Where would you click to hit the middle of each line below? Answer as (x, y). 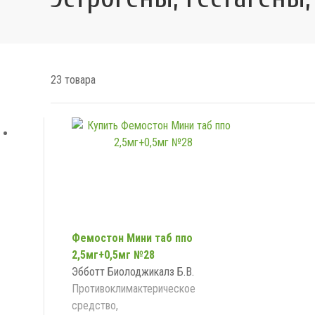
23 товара (73, 80)
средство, (95, 306)
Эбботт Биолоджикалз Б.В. (133, 272)
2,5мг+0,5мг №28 (113, 255)
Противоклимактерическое (134, 289)
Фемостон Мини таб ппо (132, 238)
